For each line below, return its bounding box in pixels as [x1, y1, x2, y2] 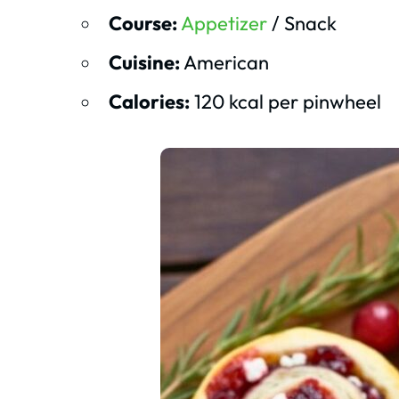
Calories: [109, 88, 190, 114]
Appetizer [181, 10, 267, 36]
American [180, 49, 269, 75]
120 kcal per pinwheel [190, 88, 381, 114]
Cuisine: [109, 49, 180, 75]
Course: [109, 10, 177, 36]
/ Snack [267, 10, 337, 36]
